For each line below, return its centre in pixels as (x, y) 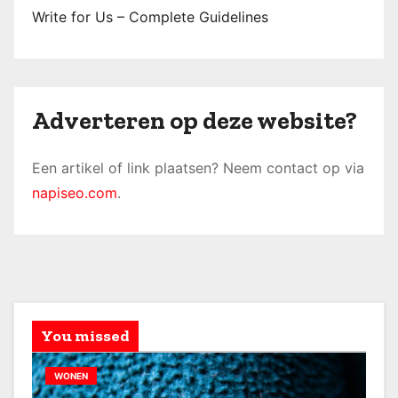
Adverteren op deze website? (195, 120)
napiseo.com (75, 192)
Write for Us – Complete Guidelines (150, 16)
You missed (85, 335)
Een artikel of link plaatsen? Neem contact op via (198, 167)
